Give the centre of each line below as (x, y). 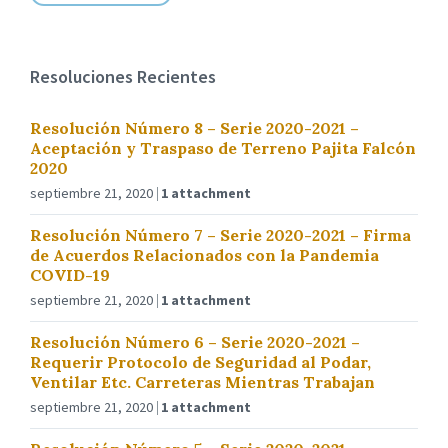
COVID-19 (70, 275)
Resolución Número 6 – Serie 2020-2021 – (195, 342)
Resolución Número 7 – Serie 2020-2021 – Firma (220, 235)
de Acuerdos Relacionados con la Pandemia (204, 255)
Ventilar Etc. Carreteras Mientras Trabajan (202, 382)
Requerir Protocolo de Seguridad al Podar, (200, 362)
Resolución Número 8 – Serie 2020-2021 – (194, 128)
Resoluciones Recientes (123, 76)
